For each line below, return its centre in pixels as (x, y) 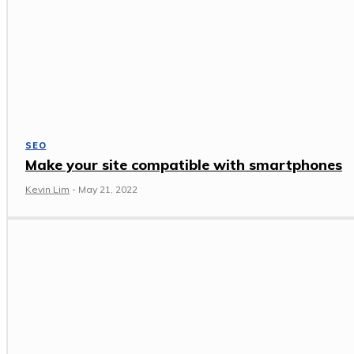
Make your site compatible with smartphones (184, 164)
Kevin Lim (47, 189)
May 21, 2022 (108, 189)
